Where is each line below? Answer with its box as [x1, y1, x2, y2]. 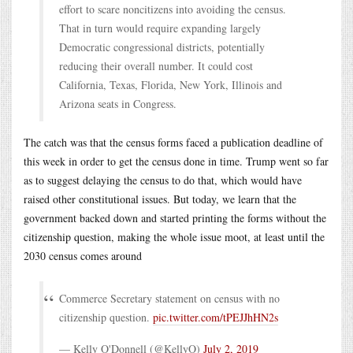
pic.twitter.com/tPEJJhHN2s [153, 309, 278, 325]
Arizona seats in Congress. [59, 95, 176, 111]
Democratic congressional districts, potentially [59, 39, 265, 54]
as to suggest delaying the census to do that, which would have [24, 172, 302, 188]
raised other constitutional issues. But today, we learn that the [24, 191, 296, 206]
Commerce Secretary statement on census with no [59, 290, 280, 306]
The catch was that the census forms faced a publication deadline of [24, 134, 323, 150]
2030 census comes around [24, 247, 142, 263]
